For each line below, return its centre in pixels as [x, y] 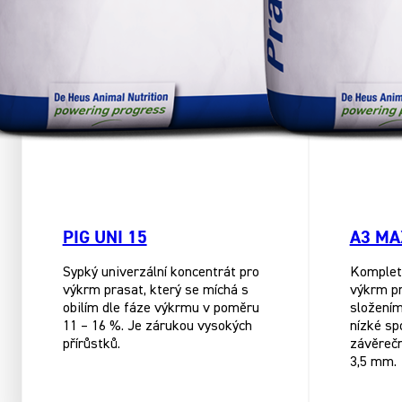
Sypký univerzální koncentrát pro [161, 273]
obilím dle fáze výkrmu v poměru [161, 309]
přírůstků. [91, 345]
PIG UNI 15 [105, 237]
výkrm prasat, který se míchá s [155, 291]
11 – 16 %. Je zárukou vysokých [157, 327]
